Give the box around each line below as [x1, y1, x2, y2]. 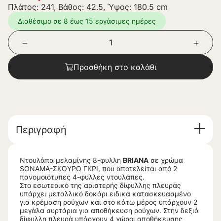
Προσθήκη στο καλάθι [73, 62, 156, 72]
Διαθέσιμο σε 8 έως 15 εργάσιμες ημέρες [18, 17, 156, 25]
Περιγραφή [16, 123, 67, 136]
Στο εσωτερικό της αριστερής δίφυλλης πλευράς [20, 181, 181, 190]
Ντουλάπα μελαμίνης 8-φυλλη [20, 156, 123, 165]
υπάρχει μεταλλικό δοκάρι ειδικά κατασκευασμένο [20, 189, 191, 198]
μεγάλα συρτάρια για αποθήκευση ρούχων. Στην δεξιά [20, 206, 199, 215]
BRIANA [123, 156, 148, 165]
